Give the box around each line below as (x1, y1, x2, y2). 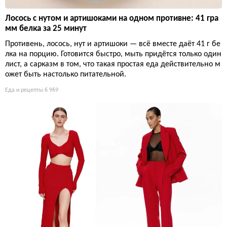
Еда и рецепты (5, 87, 43, 93)
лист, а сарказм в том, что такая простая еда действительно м (5, 60, 220, 68)
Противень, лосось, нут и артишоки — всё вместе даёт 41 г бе (5, 40, 220, 48)
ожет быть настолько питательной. (5, 70, 126, 79)
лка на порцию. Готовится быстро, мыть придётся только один (5, 50, 221, 58)
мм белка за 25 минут (5, 24, 87, 33)
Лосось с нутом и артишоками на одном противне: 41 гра (5, 14, 218, 23)
